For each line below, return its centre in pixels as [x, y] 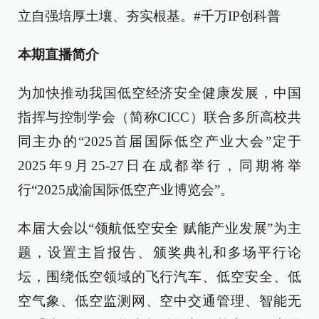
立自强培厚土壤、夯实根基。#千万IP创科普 [149, 16]
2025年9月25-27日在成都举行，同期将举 [159, 165]
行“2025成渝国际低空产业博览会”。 [126, 189]
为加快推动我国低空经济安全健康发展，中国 [159, 93]
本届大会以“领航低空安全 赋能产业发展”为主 [159, 228]
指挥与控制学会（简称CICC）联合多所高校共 [159, 117]
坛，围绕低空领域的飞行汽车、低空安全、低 [159, 276]
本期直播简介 [58, 54]
